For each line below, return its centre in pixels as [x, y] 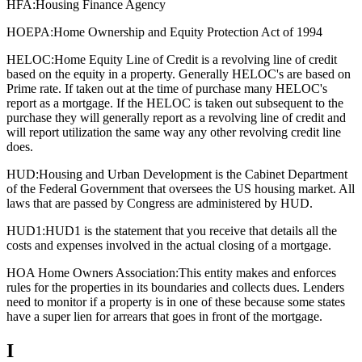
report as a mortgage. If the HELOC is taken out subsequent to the [175, 103]
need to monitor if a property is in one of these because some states [176, 301]
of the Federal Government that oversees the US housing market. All [181, 188]
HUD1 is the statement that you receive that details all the [191, 230]
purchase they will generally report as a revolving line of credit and [176, 117]
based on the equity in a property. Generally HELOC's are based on [179, 74]
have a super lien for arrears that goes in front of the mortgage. [164, 316]
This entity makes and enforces [257, 272]
